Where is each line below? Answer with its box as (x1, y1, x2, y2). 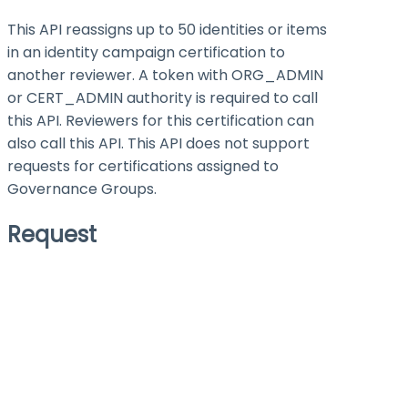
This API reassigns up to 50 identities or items (7, 18, 327, 40)
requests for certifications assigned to (7, 155, 279, 177)
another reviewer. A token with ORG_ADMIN (7, 64, 323, 86)
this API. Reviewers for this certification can (7, 109, 314, 131)
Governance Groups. (7, 178, 157, 199)
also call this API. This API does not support (7, 132, 310, 154)
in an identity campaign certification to (7, 41, 285, 63)
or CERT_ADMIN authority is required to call (7, 87, 318, 108)
